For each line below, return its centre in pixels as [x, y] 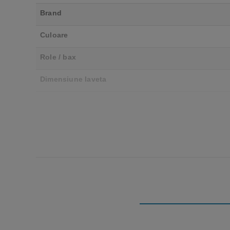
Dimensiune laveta [73, 79]
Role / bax [58, 57]
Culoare [54, 35]
